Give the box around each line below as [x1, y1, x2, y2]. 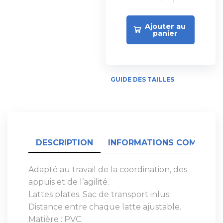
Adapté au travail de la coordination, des [28, 164, 187, 174]
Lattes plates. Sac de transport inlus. [28, 189, 171, 199]
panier [153, 28, 178, 38]
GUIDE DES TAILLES [111, 75, 175, 83]
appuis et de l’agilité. [28, 177, 109, 187]
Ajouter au [145, 21, 186, 31]
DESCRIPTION [36, 137, 93, 147]
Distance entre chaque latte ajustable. [28, 202, 181, 212]
